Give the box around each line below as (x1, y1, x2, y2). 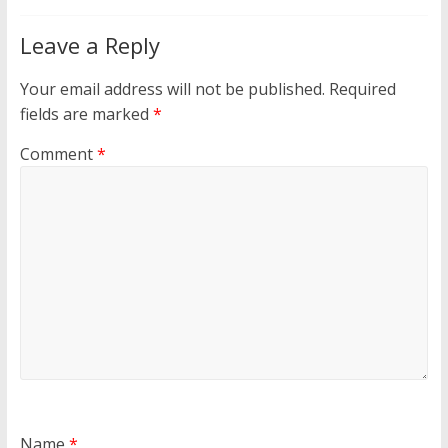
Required (328, 78, 396, 100)
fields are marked (19, 103, 153, 125)
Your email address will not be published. (19, 78, 325, 100)
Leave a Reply (19, 30, 160, 60)
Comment (19, 143, 97, 165)
